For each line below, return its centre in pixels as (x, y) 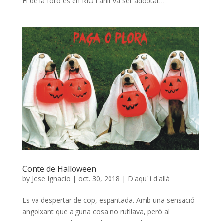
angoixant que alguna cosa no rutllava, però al (96, 212)
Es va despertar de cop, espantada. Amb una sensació (108, 200)
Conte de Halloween (59, 169)
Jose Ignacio (51, 179)
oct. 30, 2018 (99, 179)
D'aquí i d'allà (148, 179)
